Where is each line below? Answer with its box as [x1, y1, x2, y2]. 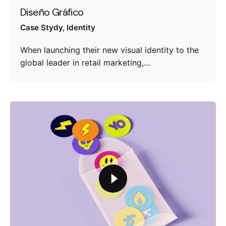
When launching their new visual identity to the [20, 45, 199, 55]
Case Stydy [20, 23, 63, 33]
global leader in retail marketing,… [20, 58, 150, 68]
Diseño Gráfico [20, 5, 84, 19]
